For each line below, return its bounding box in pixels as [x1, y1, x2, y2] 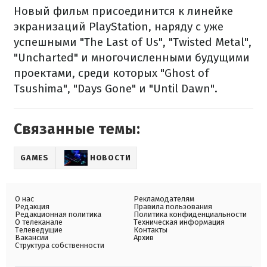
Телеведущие [15, 225, 63, 234]
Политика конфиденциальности [133, 210, 247, 219]
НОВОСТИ [89, 153, 131, 162]
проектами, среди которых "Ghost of [14, 66, 209, 80]
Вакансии [15, 233, 48, 242]
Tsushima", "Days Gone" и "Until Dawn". [14, 82, 218, 95]
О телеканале [15, 218, 63, 226]
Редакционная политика [15, 210, 101, 219]
